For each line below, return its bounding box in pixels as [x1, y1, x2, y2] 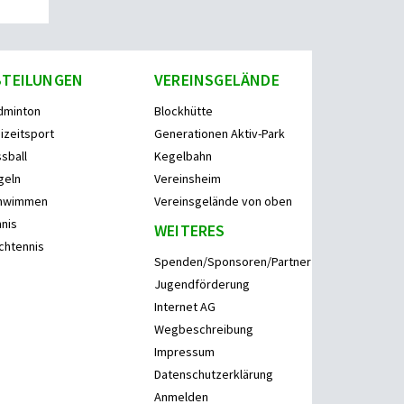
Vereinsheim [154, 170, 221, 187]
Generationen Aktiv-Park [154, 124, 285, 142]
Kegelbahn [154, 147, 212, 164]
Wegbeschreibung [154, 320, 253, 337]
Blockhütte [154, 102, 213, 119]
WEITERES [154, 219, 225, 241]
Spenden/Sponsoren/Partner [154, 252, 311, 270]
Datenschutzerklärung [154, 365, 273, 382]
